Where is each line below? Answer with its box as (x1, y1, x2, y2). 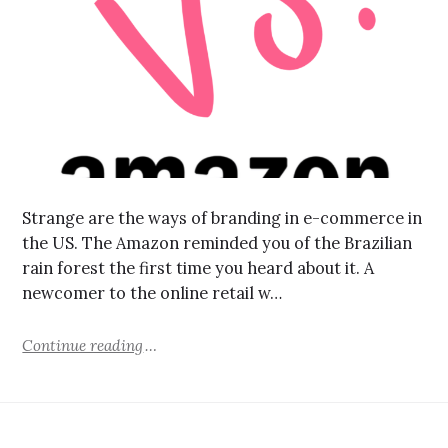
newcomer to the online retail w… (22, 283, 283, 304)
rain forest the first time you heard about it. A (22, 258, 375, 279)
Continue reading (22, 335, 144, 355)
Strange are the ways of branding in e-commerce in (22, 208, 423, 229)
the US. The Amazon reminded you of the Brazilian (22, 233, 413, 254)
